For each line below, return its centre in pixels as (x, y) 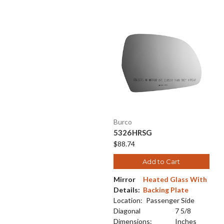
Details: (126, 189)
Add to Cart (161, 161)
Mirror (124, 179)
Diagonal (127, 210)
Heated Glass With (175, 179)
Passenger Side (170, 200)
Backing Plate (166, 189)
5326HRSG (133, 132)
